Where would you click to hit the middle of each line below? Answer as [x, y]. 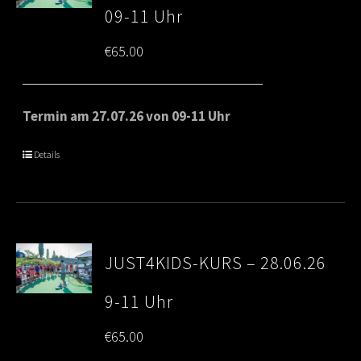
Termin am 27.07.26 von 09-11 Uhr [127, 116]
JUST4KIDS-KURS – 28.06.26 [216, 262]
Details [47, 154]
